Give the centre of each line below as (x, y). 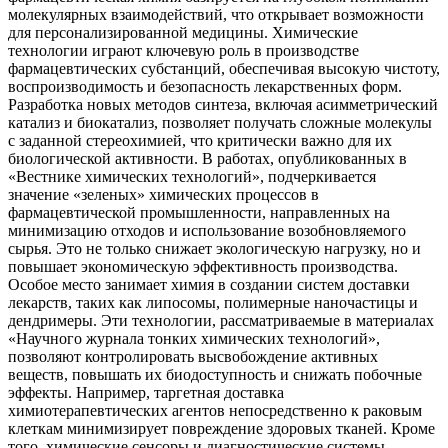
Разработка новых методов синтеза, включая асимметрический (223, 104)
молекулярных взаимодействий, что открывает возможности (216, 14)
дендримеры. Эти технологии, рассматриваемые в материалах (221, 320)
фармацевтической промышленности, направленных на (199, 212)
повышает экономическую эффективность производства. (203, 266)
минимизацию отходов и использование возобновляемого (207, 230)
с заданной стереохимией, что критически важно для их (200, 140)
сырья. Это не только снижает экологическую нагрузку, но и (214, 248)
